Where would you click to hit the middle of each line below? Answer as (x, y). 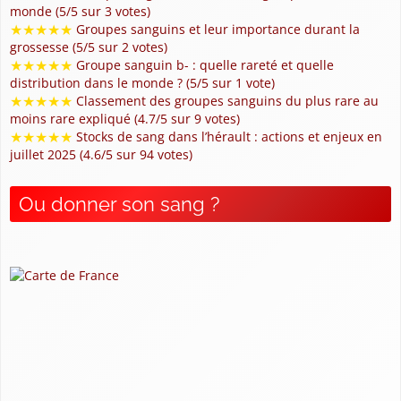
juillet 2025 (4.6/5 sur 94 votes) (101, 154)
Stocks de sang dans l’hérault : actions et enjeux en (227, 136)
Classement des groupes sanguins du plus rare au (226, 100)
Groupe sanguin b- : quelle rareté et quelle (203, 64)
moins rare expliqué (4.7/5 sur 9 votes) (125, 118)
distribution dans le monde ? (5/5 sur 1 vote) (142, 82)
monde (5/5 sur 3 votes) (80, 11)
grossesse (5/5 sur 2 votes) (89, 47)
